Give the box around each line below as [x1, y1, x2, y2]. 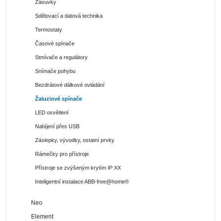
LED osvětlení [35, 109, 69, 115]
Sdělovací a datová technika [35, 12, 103, 19]
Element [31, 213, 54, 220]
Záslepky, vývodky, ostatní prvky [35, 137, 114, 143]
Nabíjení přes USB [35, 123, 79, 129]
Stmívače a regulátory [35, 54, 88, 60]
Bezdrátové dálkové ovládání [35, 81, 105, 88]
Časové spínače [35, 40, 74, 46]
